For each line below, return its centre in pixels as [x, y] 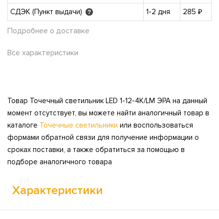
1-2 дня [158, 11]
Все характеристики [43, 53]
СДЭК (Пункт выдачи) [47, 11]
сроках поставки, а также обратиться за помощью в [96, 149]
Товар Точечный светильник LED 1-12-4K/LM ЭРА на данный [107, 100]
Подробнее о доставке [48, 31]
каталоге [23, 125]
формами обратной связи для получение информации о [103, 137]
